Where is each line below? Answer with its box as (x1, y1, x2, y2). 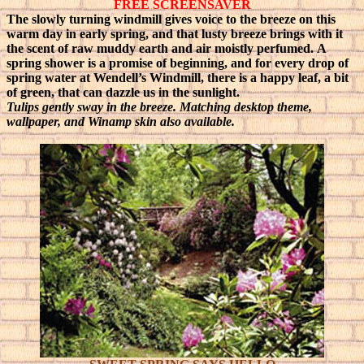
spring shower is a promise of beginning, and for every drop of (6, 56, 349, 70)
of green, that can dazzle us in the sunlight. (6, 85, 240, 99)
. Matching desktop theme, (173, 100, 312, 114)
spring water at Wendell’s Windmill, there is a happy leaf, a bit (6, 71, 349, 84)
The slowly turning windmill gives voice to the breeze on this (6, 12, 336, 26)
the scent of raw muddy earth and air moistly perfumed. (6, 41, 317, 55)
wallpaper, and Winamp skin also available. (6, 115, 235, 128)
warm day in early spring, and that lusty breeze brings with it (6, 27, 343, 41)
